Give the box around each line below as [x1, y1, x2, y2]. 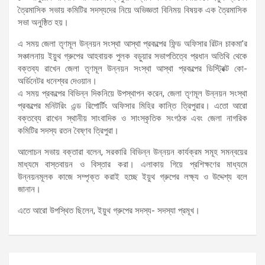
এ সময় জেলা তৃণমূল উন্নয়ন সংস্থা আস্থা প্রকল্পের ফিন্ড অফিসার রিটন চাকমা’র [18, 38, 247, 50]
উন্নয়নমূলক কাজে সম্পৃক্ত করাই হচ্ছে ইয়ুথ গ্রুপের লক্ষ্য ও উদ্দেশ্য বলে [18, 172, 247, 183]
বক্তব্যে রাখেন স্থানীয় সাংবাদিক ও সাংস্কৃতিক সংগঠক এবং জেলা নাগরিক [18, 113, 247, 124]
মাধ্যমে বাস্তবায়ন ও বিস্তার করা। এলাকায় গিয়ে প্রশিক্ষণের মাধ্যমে [18, 159, 247, 170]
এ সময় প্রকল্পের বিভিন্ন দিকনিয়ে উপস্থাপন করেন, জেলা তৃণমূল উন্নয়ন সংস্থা [18, 88, 247, 99]
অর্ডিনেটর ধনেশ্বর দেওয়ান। [18, 76, 97, 87]
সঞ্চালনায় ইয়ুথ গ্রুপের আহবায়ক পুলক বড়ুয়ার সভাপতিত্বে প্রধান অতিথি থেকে [18, 51, 247, 62]
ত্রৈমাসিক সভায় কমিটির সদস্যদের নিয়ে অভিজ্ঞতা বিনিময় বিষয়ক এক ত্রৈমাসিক [18, 5, 247, 16]
